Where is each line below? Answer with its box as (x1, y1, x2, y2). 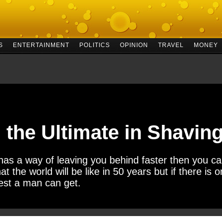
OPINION (119, 42, 148, 49)
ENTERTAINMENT (12, 42, 69, 49)
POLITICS (79, 42, 110, 49)
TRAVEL (158, 42, 184, 49)
